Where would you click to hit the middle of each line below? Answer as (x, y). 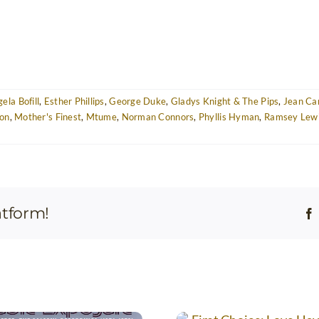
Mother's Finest (48, 116)
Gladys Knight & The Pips (225, 101)
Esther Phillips (74, 101)
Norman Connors (158, 116)
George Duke (138, 101)
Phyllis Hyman (229, 116)
